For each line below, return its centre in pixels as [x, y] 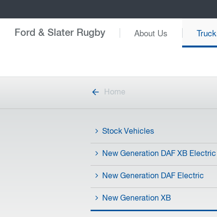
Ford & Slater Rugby [60, 33]
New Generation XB [137, 199]
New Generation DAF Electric [153, 176]
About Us [151, 33]
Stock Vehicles [128, 132]
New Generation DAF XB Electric [159, 154]
